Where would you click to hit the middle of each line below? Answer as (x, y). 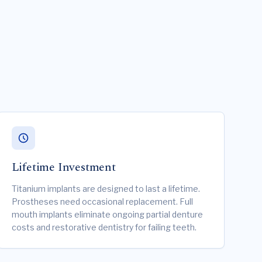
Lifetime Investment (63, 167)
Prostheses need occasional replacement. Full (102, 201)
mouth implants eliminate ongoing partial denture (107, 214)
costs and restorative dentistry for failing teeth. (104, 227)
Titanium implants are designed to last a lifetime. (106, 189)
